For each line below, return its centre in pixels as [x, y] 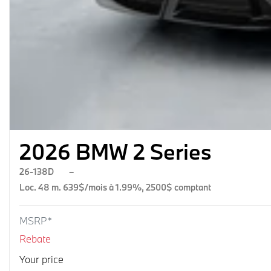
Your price [43, 259]
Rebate [35, 239]
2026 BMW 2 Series [116, 152]
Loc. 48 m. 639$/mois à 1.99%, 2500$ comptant [115, 187]
